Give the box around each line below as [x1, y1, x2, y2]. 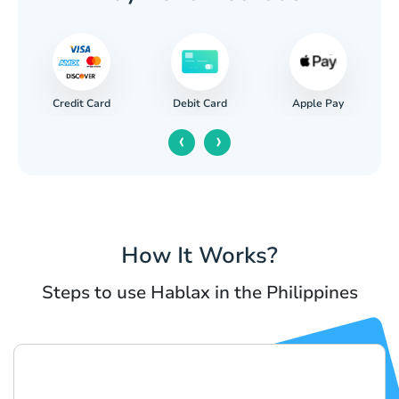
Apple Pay [292, 95, 345, 110]
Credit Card [53, 95, 111, 110]
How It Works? [121, 240, 278, 272]
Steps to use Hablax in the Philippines [41, 281, 358, 305]
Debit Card [173, 96, 228, 111]
